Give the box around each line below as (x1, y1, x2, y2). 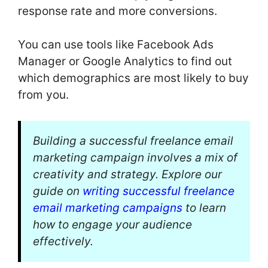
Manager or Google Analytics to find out (18, 54, 232, 69)
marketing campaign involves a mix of (33, 150, 237, 165)
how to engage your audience (33, 217, 192, 232)
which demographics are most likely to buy (18, 71, 249, 86)
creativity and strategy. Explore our (33, 167, 222, 181)
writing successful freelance (83, 184, 234, 198)
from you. (18, 88, 69, 102)
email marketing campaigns (33, 200, 182, 215)
